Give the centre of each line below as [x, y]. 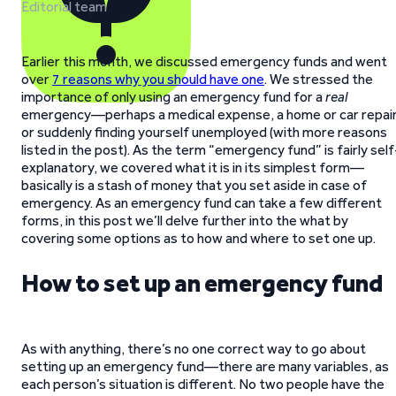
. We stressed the [319, 79]
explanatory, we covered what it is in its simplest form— [193, 168]
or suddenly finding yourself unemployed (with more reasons [204, 132]
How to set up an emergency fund [202, 283]
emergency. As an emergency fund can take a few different [202, 203]
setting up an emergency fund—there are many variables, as [205, 366]
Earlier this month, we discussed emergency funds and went [204, 61]
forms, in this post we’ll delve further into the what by [185, 221]
